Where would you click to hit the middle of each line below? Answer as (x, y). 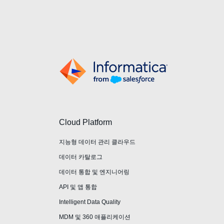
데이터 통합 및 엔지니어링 (94, 172)
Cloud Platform (85, 122)
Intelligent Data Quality (90, 202)
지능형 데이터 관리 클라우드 (97, 142)
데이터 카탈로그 (81, 157)
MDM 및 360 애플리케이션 (95, 217)
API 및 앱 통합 (78, 187)
